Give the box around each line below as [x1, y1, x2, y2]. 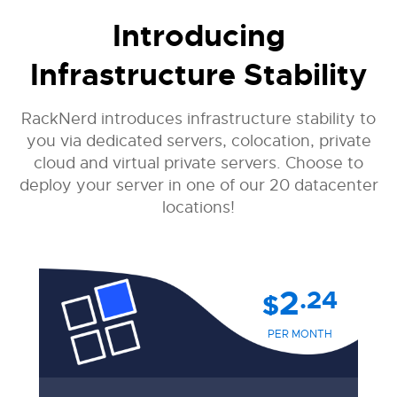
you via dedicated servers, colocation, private [26, 131, 371, 151]
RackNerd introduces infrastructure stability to [21, 109, 376, 128]
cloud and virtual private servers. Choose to [34, 153, 363, 173]
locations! [162, 198, 235, 217]
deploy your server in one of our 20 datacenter [19, 175, 378, 195]
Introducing [112, 17, 285, 56]
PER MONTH [267, 327, 332, 341]
